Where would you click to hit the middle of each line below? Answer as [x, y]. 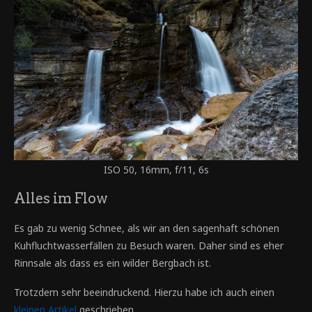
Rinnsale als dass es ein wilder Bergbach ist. [112, 263]
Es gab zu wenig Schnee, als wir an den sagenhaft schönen [147, 228]
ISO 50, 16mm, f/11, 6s [156, 169]
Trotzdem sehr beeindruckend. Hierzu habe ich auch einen [144, 292]
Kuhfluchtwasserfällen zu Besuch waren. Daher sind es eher [149, 245]
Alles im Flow [61, 198]
